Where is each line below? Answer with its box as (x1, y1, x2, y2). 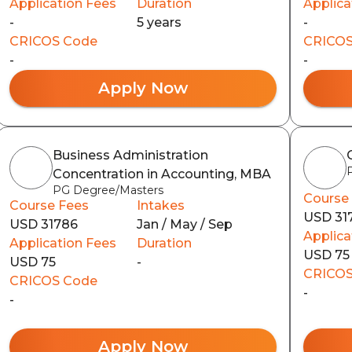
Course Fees (9, 197, 89, 213)
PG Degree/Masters (52, 182, 163, 197)
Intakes (136, 197, 185, 213)
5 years (136, 14, 181, 30)
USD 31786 (9, 216, 78, 232)
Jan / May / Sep (136, 216, 233, 232)
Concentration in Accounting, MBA (52, 166, 271, 181)
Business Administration (52, 147, 208, 163)
